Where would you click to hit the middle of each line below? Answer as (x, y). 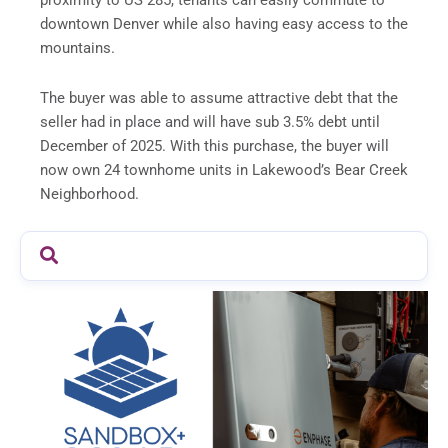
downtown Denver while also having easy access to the (224, 24)
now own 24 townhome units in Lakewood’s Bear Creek (224, 169)
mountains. (81, 48)
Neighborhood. (89, 193)
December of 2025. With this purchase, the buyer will (214, 145)
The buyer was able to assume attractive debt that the (219, 97)
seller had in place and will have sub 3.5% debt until (210, 121)
